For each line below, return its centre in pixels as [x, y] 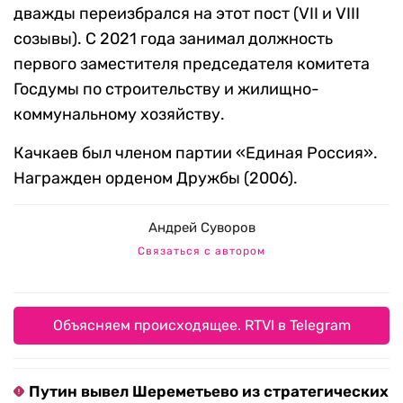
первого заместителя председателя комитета [192, 64]
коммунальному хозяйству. [119, 115]
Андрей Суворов [201, 228]
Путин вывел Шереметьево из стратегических [209, 392]
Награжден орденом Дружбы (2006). [156, 179]
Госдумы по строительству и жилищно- [166, 90]
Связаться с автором [201, 251]
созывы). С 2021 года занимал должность [173, 39]
